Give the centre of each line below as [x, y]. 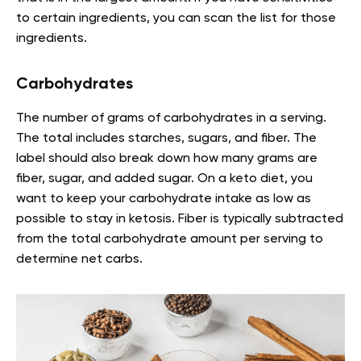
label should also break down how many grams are [167, 159]
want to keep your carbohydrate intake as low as [164, 199]
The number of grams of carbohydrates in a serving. [171, 119]
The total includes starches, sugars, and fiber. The [166, 139]
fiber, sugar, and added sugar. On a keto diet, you [164, 179]
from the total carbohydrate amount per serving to [170, 240]
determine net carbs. [79, 260]
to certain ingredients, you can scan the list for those [176, 19]
